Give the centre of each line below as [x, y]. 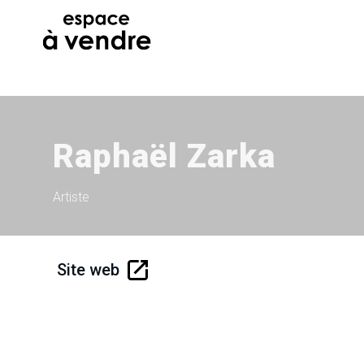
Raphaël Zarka [164, 156]
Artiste [71, 197]
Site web [88, 270]
